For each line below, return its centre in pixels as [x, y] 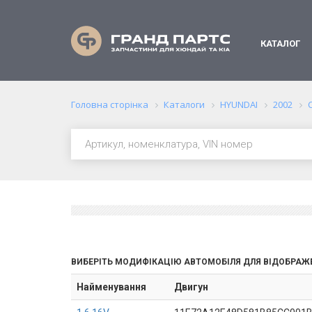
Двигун [191, 287]
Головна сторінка [110, 104]
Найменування [111, 287]
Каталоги [184, 104]
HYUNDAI [239, 104]
